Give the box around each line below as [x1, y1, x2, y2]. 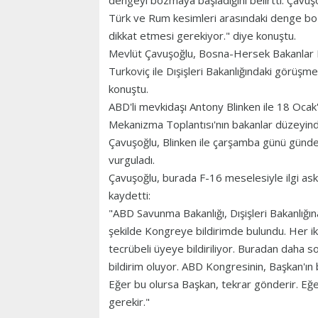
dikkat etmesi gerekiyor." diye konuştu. [109, 28, 296, 43]
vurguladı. [109, 153, 155, 168]
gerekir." [109, 295, 150, 309]
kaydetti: [109, 188, 150, 203]
